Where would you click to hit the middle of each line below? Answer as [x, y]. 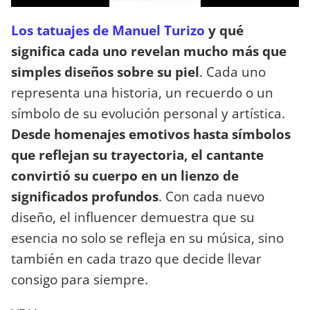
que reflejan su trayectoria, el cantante [137, 155]
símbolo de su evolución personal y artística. [148, 113]
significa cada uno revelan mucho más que [149, 51]
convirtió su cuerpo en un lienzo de [125, 176]
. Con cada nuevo [211, 197]
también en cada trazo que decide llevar [136, 259]
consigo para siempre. [80, 280]
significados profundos [85, 197]
